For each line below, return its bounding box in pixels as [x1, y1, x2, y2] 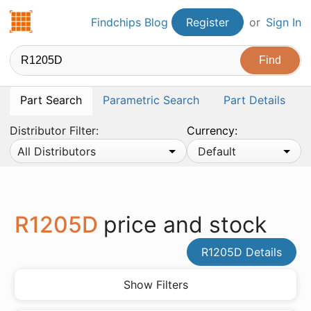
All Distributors [17, 144, 96, 158]
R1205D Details [201, 245, 282, 259]
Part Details [224, 93, 285, 107]
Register [186, 15, 229, 29]
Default [198, 144, 237, 158]
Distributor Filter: [10, 124, 99, 137]
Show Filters [123, 278, 188, 292]
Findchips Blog [91, 15, 168, 29]
